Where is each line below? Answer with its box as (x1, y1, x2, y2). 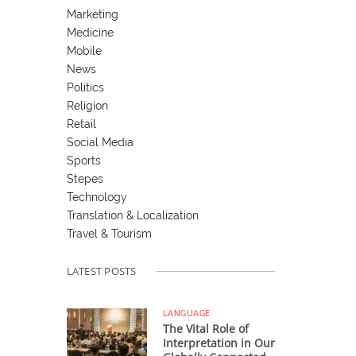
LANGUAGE (162, 308, 211, 318)
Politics (66, 80, 104, 94)
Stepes (66, 172, 103, 185)
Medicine (66, 25, 114, 39)
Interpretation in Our (162, 335, 275, 350)
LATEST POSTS (66, 263, 137, 278)
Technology (66, 190, 127, 203)
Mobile (66, 44, 102, 57)
